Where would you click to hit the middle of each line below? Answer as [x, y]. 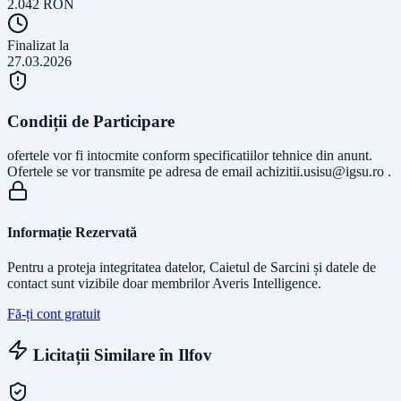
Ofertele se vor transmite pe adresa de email [132, 172]
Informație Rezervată [72, 232]
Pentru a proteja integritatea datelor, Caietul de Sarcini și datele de [192, 267]
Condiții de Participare [91, 121]
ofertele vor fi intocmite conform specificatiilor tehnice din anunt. [190, 156]
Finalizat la [38, 45]
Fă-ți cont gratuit [54, 313]
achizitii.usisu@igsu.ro [320, 172]
